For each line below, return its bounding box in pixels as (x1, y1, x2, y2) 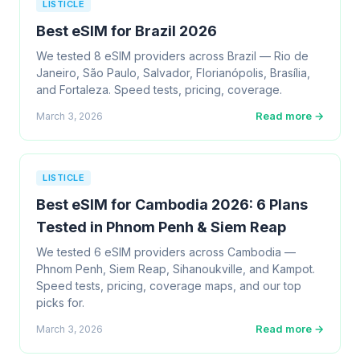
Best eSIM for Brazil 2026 (36, 22, 217, 39)
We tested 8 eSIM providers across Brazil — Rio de (36, 49, 309, 63)
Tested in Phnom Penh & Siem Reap (36, 219, 286, 235)
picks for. (36, 296, 84, 309)
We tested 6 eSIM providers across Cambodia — (36, 245, 296, 259)
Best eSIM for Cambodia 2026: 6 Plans (36, 196, 308, 213)
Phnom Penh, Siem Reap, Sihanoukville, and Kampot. (36, 262, 315, 276)
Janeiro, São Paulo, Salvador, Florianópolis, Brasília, (36, 66, 310, 80)
